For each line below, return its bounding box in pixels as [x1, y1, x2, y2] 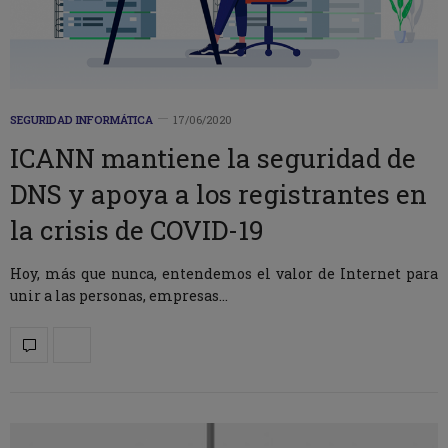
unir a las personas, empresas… [10, 285, 228, 305]
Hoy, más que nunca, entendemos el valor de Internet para [10, 263, 438, 283]
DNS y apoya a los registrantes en [10, 176, 427, 211]
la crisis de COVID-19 [10, 212, 264, 247]
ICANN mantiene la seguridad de [10, 140, 416, 175]
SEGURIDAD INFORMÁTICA [10, 111, 153, 127]
